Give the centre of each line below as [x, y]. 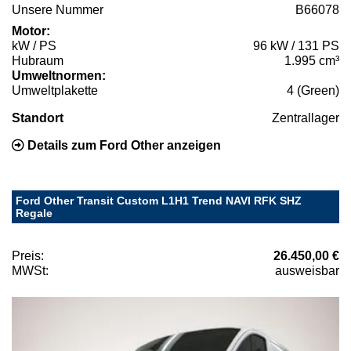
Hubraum [38, 60]
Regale [34, 213]
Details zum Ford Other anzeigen [123, 145]
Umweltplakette [55, 90]
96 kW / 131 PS [296, 45]
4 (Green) [313, 90]
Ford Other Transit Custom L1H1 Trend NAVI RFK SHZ [159, 200]
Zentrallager [306, 118]
